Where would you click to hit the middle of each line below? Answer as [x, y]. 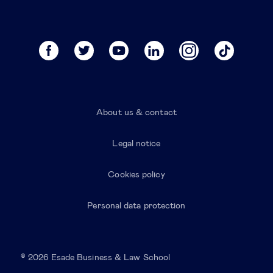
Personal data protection [136, 206]
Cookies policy [136, 175]
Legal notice [136, 144]
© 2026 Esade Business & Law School [96, 258]
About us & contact [136, 113]
